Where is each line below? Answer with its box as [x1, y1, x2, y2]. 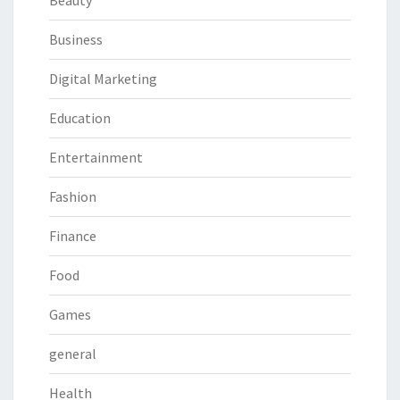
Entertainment [49, 148, 143, 167]
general [49, 345, 96, 363]
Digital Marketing [49, 70, 157, 88]
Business [49, 30, 103, 49]
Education [49, 109, 111, 128]
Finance [49, 227, 96, 246]
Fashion [49, 187, 96, 206]
